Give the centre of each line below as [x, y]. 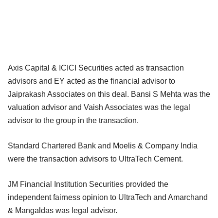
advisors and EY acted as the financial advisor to [91, 81]
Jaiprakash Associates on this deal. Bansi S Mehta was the [109, 94]
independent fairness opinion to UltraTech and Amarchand [108, 198]
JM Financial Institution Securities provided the [88, 184]
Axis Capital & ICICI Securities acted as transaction [96, 68]
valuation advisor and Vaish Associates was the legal [99, 108]
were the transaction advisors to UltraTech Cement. [95, 159]
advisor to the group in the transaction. [73, 121]
